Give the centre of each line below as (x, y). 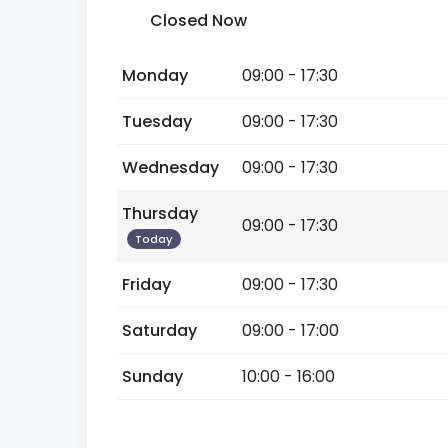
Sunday (152, 376)
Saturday (159, 330)
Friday (146, 284)
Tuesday (157, 121)
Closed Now (198, 20)
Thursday (160, 213)
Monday (155, 75)
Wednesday (170, 167)
